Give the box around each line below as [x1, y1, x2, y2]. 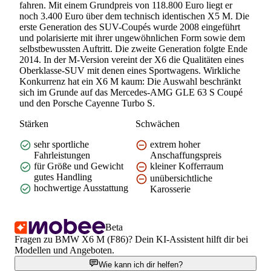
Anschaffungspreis [150, 149, 221, 160]
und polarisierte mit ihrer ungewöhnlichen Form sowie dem [19, 32, 245, 43]
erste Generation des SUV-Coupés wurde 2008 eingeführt [19, 21, 240, 32]
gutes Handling [34, 171, 92, 182]
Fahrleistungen [34, 149, 90, 160]
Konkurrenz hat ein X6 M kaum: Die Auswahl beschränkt [19, 76, 241, 87]
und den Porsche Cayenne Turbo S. [19, 97, 155, 108]
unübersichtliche [150, 172, 212, 183]
